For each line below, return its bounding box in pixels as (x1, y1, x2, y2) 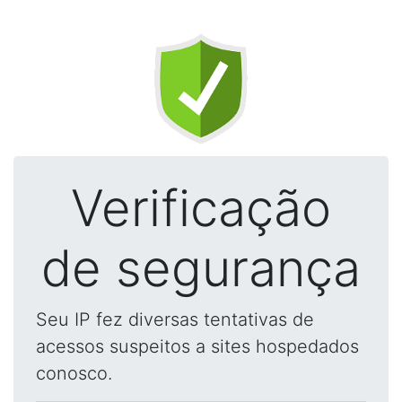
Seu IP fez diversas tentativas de (36, 309, 314, 330)
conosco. (36, 363, 112, 384)
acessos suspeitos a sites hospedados (36, 336, 359, 357)
